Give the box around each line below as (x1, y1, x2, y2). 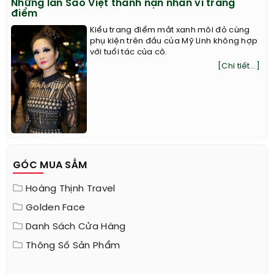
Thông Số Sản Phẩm (26, 240, 120, 251)
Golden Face (26, 202, 86, 213)
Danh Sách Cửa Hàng (26, 221, 126, 232)
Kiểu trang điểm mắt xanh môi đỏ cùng (89, 26, 250, 34)
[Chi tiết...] (218, 62, 260, 70)
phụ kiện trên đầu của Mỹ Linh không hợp (89, 37, 258, 45)
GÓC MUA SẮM (13, 160, 87, 171)
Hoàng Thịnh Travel (26, 183, 116, 194)
